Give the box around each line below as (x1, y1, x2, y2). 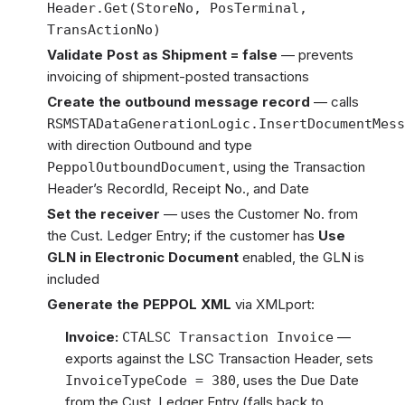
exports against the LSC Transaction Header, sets (65, 350, 373, 367)
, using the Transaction (226, 158, 365, 175)
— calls (310, 93, 359, 110)
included (47, 270, 99, 287)
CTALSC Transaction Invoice (122, 329, 334, 345)
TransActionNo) (47, 22, 161, 38)
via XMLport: (231, 296, 315, 313)
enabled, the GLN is (239, 249, 364, 266)
